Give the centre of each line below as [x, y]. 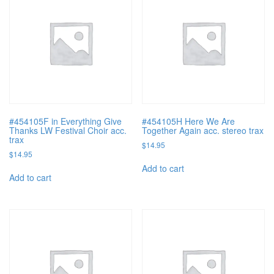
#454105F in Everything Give [65, 121]
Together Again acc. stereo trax [203, 131]
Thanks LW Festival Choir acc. [68, 131]
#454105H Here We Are [189, 121]
